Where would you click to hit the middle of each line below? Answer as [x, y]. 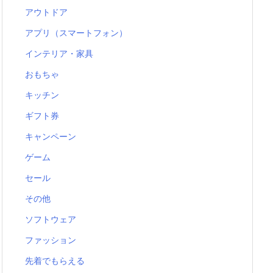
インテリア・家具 [59, 53]
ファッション [51, 239]
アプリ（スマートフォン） [76, 32]
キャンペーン [51, 136]
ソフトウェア [51, 219]
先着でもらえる [55, 260]
